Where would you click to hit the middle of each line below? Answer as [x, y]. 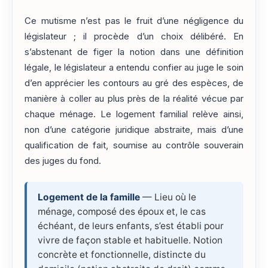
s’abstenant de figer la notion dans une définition [134, 52]
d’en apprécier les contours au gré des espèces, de [134, 83]
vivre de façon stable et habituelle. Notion [130, 240]
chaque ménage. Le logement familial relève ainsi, [134, 115]
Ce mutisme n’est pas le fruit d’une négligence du [134, 21]
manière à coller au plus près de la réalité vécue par [134, 99]
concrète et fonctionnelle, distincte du [122, 255]
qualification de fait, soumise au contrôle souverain [134, 146]
